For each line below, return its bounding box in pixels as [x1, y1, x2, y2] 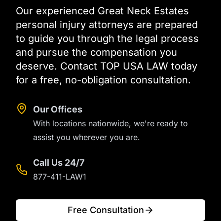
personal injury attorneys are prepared [16, 19, 198, 31]
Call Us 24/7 [33, 157, 84, 168]
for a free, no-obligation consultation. [16, 74, 191, 86]
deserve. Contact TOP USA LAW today [16, 60, 197, 73]
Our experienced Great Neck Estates [16, 5, 189, 17]
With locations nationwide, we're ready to [33, 118, 188, 129]
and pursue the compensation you [16, 46, 177, 59]
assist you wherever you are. [33, 132, 140, 143]
